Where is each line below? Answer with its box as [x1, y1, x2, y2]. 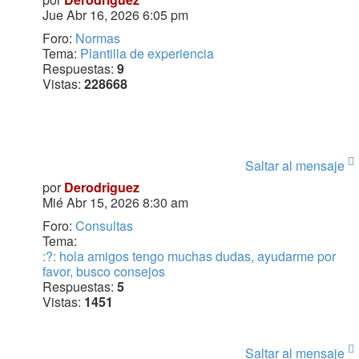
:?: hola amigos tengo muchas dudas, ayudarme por [42, 247, 336, 266]
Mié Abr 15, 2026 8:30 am [42, 193, 188, 212]
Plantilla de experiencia [79, 44, 214, 63]
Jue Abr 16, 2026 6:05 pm [42, 6, 188, 25]
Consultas [75, 216, 133, 236]
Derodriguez [63, 178, 139, 197]
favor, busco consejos [42, 262, 165, 281]
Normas [75, 29, 120, 48]
